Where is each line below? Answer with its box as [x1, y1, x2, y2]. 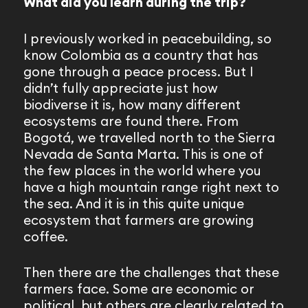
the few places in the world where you [23, 162, 261, 179]
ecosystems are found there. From [23, 112, 239, 129]
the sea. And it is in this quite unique [23, 195, 244, 212]
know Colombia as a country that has [23, 46, 258, 63]
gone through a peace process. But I [23, 63, 253, 80]
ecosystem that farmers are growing [23, 211, 254, 228]
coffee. [23, 228, 68, 245]
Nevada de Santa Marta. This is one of [23, 145, 263, 162]
